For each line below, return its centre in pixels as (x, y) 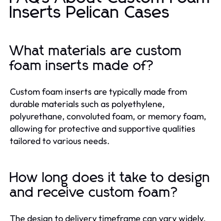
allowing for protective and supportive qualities (103, 128)
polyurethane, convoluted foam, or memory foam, (108, 116)
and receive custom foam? (94, 193)
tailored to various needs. (60, 141)
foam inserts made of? (82, 66)
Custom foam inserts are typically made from (98, 91)
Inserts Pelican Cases (90, 13)
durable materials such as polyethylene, (87, 104)
